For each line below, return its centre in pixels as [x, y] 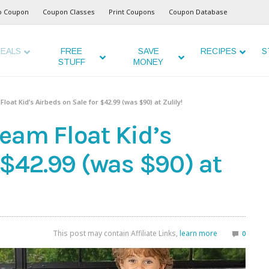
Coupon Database [198, 12]
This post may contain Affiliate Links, [116, 234]
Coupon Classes [69, 12]
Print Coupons [132, 12]
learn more [198, 234]
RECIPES [218, 51]
